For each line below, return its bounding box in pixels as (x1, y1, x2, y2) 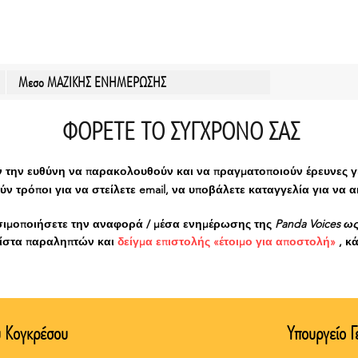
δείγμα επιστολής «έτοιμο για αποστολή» (117, 234, 336, 249)
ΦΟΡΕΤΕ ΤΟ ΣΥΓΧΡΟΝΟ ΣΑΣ (62, 113, 300, 149)
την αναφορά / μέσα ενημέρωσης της (71, 217, 272, 231)
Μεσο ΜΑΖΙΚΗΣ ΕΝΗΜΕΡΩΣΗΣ (18, 72, 166, 93)
